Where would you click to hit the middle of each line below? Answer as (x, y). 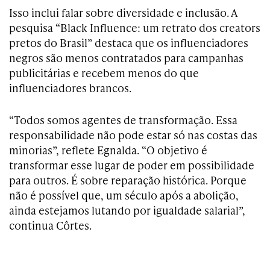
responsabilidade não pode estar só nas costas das (133, 134)
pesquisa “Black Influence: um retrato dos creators (135, 27)
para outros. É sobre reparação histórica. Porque (128, 180)
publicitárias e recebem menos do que (104, 72)
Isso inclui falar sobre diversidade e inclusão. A (123, 12)
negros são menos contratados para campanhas (126, 57)
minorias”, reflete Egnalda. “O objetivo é (108, 149)
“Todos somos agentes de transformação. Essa (123, 119)
